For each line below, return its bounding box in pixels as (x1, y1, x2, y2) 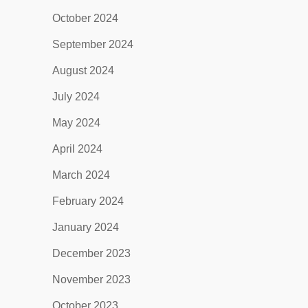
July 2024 (52, 91, 100, 102)
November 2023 (52, 274, 131, 285)
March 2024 (52, 169, 110, 181)
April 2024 (52, 143, 102, 155)
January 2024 (52, 221, 119, 233)
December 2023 (52, 247, 131, 259)
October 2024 (52, 12, 118, 24)
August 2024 (52, 65, 114, 76)
